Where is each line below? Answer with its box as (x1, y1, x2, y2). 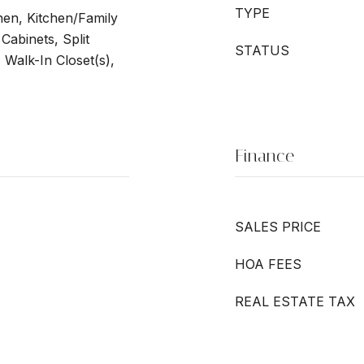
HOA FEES (235, 256, 301, 272)
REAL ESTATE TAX (235, 293, 355, 310)
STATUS (235, 42, 289, 58)
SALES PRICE (235, 219, 321, 235)
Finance (235, 145, 294, 167)
